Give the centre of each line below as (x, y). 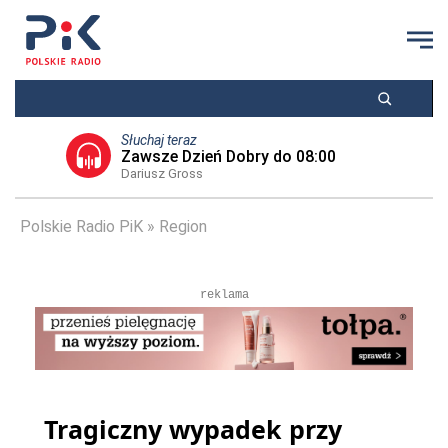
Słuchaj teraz (158, 140)
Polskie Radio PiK (81, 226)
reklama (224, 295)
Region (183, 226)
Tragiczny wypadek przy (193, 429)
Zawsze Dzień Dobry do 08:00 (228, 156)
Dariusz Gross (161, 173)
